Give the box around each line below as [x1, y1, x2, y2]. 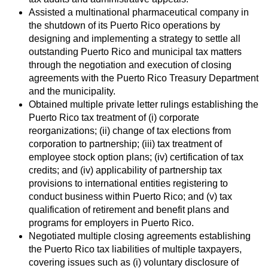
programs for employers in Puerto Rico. [29, 218, 194, 229]
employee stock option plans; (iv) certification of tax [29, 152, 243, 163]
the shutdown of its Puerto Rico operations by [29, 20, 220, 31]
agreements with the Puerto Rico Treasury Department [29, 73, 258, 84]
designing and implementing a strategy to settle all [29, 33, 240, 44]
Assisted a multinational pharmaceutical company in [29, 7, 249, 18]
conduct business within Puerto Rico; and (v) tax [29, 191, 232, 202]
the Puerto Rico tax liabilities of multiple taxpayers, [29, 244, 242, 255]
